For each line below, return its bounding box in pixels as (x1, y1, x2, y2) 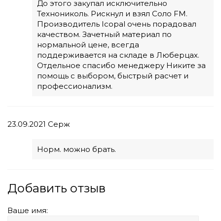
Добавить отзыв (7, 181, 106, 196)
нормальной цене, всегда (37, 40, 139, 50)
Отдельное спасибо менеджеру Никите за (37, 61, 206, 71)
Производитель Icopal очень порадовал (37, 19, 196, 29)
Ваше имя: (7, 206, 48, 216)
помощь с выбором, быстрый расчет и (37, 71, 188, 81)
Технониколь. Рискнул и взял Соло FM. (37, 9, 187, 19)
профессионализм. (37, 81, 112, 91)
